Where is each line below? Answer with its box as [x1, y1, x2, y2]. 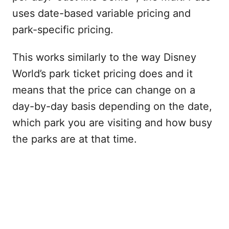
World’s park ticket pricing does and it [12, 67, 193, 80]
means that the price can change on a [12, 84, 195, 96]
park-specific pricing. [12, 24, 113, 36]
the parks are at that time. [12, 133, 137, 145]
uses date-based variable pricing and [12, 7, 191, 19]
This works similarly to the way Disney [12, 51, 196, 63]
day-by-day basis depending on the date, [12, 100, 212, 112]
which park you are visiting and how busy [12, 117, 212, 129]
